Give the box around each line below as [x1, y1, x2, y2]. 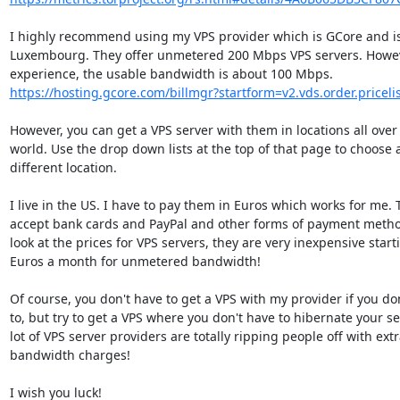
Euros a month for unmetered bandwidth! [9, 253, 261, 270]
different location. [9, 159, 117, 176]
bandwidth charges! [9, 346, 130, 363]
